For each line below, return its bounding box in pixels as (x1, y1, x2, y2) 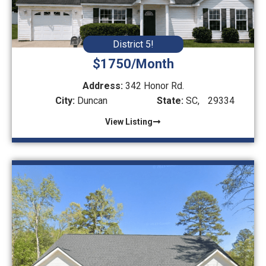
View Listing (105, 117, 153, 126)
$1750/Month (92, 56, 174, 71)
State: (157, 95, 184, 106)
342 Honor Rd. (125, 80, 184, 91)
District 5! (112, 39, 154, 50)
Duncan (74, 95, 107, 106)
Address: (82, 80, 125, 91)
